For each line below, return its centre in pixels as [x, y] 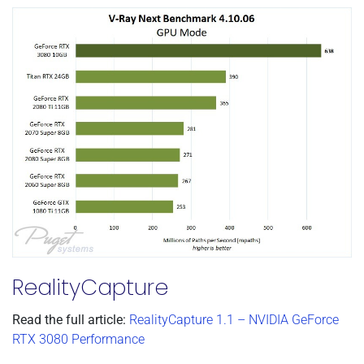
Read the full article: [69, 319]
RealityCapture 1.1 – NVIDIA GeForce [234, 319]
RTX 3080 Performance [78, 339]
